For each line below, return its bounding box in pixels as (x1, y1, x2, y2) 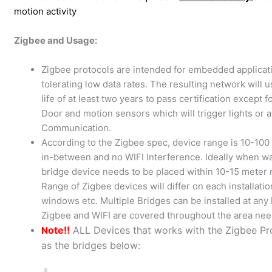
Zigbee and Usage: (14, 34, 98, 46)
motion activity (14, 5, 77, 17)
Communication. (41, 121, 112, 134)
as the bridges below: (41, 239, 141, 251)
